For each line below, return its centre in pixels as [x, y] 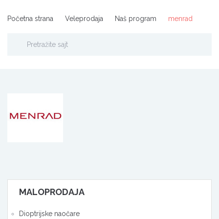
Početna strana [30, 19]
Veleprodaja [84, 19]
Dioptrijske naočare [49, 214]
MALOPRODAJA [52, 192]
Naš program [136, 19]
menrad [180, 19]
